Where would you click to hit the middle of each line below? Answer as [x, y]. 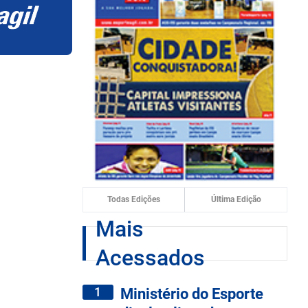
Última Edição [236, 200]
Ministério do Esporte [192, 294]
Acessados [150, 257]
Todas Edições [133, 200]
